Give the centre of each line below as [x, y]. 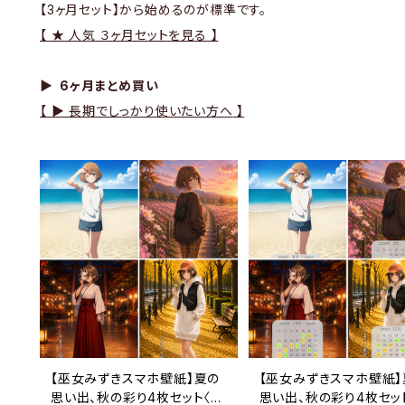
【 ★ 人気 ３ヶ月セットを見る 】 [129, 35]
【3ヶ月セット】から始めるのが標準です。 [153, 9]
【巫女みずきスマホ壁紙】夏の [136, 378]
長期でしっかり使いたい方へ [151, 111]
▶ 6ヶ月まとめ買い [99, 85]
